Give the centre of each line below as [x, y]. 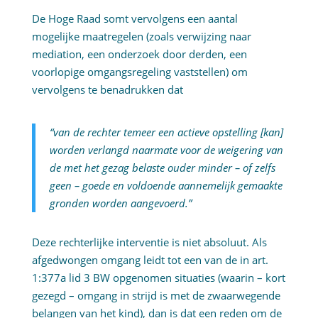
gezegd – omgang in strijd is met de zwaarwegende [156, 296]
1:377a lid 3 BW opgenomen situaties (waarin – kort [158, 278]
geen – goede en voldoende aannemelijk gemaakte [166, 186]
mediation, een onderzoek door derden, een [139, 54]
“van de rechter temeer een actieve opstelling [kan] [166, 132]
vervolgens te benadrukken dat [107, 90]
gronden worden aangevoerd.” [120, 203]
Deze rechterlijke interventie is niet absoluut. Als [149, 242]
